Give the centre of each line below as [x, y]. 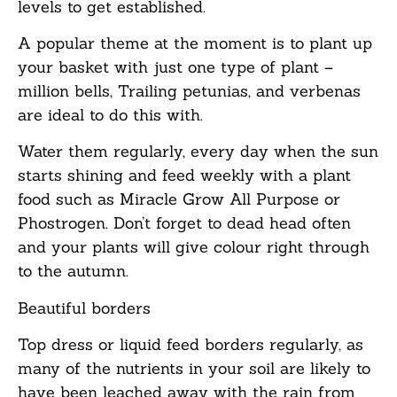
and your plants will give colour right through [194, 247]
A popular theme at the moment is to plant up [195, 43]
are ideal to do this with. [110, 114]
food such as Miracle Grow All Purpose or [179, 199]
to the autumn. [73, 271]
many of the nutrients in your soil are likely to [194, 369]
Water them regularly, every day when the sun [198, 152]
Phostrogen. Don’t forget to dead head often [184, 223]
